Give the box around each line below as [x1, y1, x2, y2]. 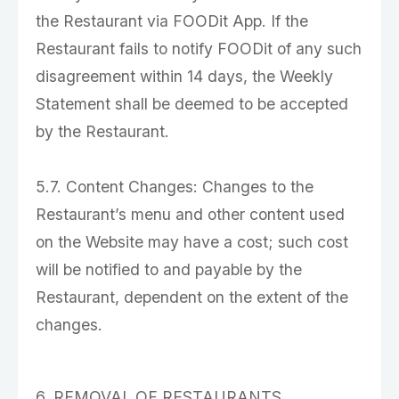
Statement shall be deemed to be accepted [36, 94, 348, 113]
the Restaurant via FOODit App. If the [36, 12, 308, 30]
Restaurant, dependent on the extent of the [36, 288, 348, 306]
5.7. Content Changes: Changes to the [36, 177, 313, 196]
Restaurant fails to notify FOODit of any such [36, 39, 362, 58]
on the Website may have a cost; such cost [36, 232, 348, 251]
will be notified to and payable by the [36, 260, 302, 279]
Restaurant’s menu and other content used [36, 205, 345, 224]
